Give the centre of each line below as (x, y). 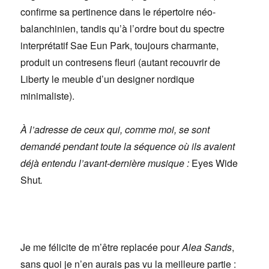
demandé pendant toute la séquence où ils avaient (128, 147)
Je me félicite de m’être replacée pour (101, 247)
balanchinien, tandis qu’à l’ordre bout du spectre (123, 29)
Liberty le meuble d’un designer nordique (108, 79)
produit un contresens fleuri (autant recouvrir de (121, 62)
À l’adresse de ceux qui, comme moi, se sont (115, 130)
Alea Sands (207, 247)
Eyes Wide (215, 163)
